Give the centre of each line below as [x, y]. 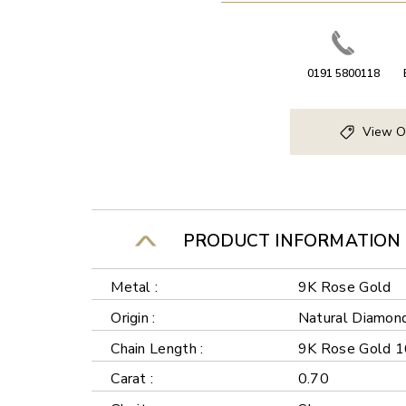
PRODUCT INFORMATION [287, 241]
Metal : [135, 287]
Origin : [133, 318]
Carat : [132, 379]
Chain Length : [157, 348]
